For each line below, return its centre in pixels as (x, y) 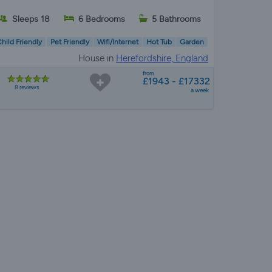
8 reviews (27, 87)
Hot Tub (159, 42)
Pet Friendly (70, 42)
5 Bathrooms (177, 19)
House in (97, 58)
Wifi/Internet (117, 42)
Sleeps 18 (31, 19)
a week (199, 90)
